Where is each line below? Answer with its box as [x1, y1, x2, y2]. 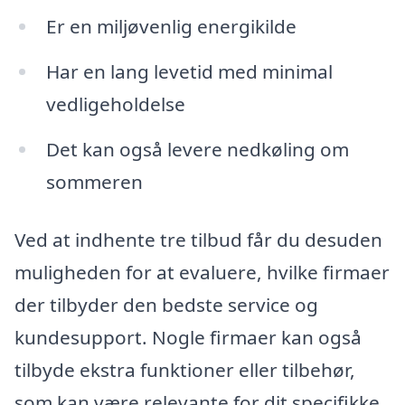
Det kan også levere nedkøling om [45, 136, 349, 162]
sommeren [45, 168, 143, 194]
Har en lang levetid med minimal [45, 58, 333, 84]
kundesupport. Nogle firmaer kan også [14, 324, 362, 350]
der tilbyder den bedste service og [14, 291, 318, 317]
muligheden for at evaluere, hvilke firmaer [14, 259, 390, 285]
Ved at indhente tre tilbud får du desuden [14, 226, 382, 252]
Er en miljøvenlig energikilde [45, 14, 297, 40]
